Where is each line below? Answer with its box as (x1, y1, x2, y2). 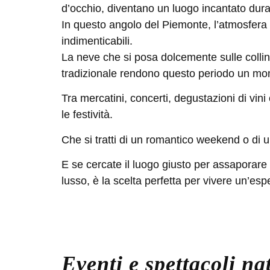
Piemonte (162, 19, 208, 31)
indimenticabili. (61, 35, 133, 47)
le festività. (61, 108, 113, 121)
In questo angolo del (61, 19, 162, 31)
